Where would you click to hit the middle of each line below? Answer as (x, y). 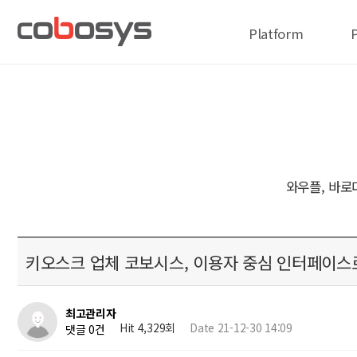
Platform (276, 34)
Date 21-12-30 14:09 (241, 328)
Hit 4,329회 (147, 328)
